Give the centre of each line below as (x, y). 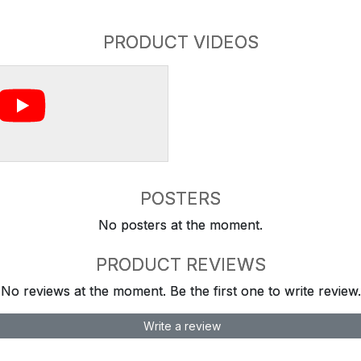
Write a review (180, 326)
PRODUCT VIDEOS (180, 42)
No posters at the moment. (180, 225)
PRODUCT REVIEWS (180, 265)
